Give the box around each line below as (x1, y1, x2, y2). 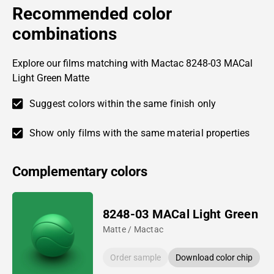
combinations (12, 23, 117, 44)
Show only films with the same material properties (29, 127, 250, 139)
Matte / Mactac (102, 224, 164, 234)
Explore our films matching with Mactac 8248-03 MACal (12, 57, 253, 69)
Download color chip (175, 252, 253, 262)
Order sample (109, 252, 161, 262)
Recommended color (12, 3, 172, 24)
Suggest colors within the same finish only (29, 97, 217, 109)
